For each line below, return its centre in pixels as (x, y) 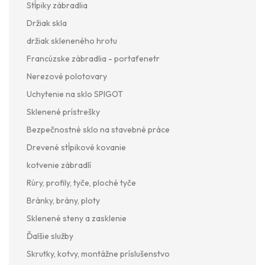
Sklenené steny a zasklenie (77, 219)
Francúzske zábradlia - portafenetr (93, 59)
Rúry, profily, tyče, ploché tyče (81, 183)
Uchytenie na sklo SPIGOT (75, 94)
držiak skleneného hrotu (72, 41)
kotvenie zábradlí (59, 165)
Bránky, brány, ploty (63, 201)
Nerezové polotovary (67, 77)
